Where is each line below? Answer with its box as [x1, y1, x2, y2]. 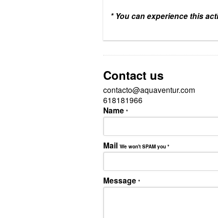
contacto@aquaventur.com [103, 84, 195, 95]
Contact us [103, 66, 163, 83]
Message [103, 174, 138, 186]
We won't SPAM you [120, 143, 167, 150]
